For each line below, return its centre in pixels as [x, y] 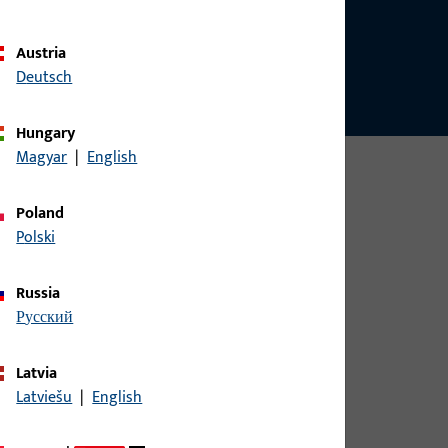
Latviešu [48, 397]
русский [49, 317]
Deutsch [49, 77]
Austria [46, 53]
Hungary [51, 133]
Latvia [40, 373]
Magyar [48, 157]
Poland [45, 213]
